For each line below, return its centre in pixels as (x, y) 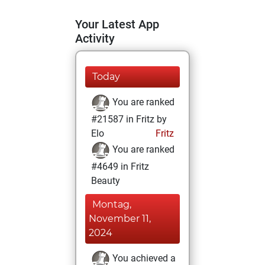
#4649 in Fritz (120, 167)
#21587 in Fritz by (129, 119)
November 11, (120, 219)
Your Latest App (117, 24)
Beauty (106, 181)
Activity (95, 38)
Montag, (112, 204)
